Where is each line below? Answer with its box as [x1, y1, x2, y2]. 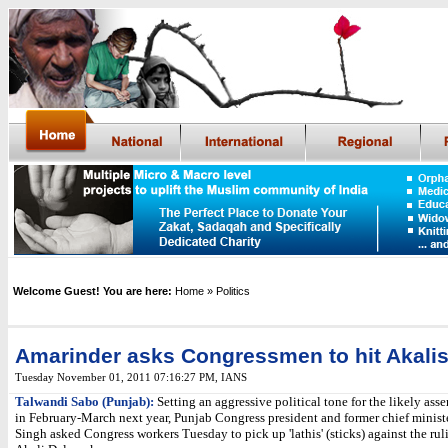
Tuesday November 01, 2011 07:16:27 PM [15, 372, 215, 383]
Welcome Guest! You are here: [13, 285, 172, 297]
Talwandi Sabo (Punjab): [15, 394, 154, 409]
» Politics [207, 285, 250, 297]
